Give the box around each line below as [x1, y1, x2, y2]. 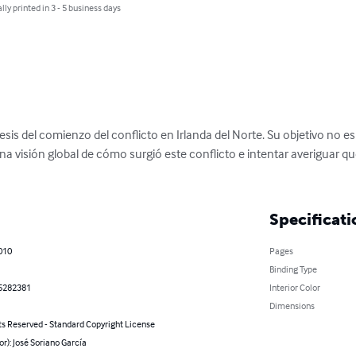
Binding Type [269, 262, 317, 275]
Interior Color [269, 281, 320, 293]
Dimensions [269, 299, 315, 311]
